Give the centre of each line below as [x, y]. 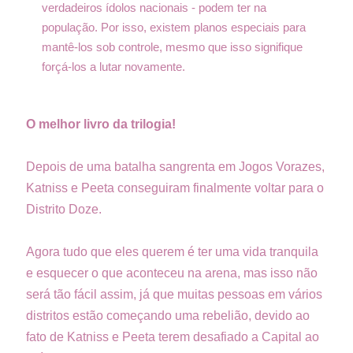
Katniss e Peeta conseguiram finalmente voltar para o [175, 188]
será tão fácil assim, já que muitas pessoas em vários [174, 294]
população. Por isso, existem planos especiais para [174, 27]
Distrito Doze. [64, 209]
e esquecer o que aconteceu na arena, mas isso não [172, 273]
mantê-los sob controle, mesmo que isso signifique [172, 46]
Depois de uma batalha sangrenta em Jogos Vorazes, [175, 166]
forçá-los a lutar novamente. [113, 66]
